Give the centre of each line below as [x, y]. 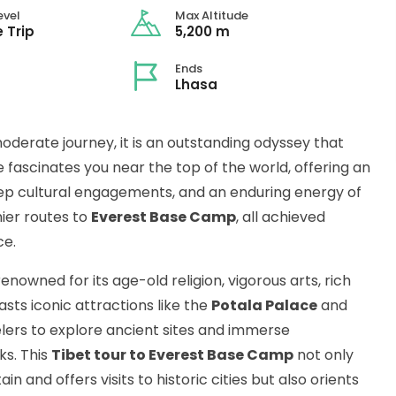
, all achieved [281, 217]
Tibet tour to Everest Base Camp [172, 355]
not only [324, 355]
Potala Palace [264, 306]
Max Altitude [212, 16]
